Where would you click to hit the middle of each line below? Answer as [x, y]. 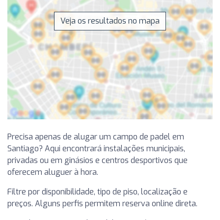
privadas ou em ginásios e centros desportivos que [97, 160]
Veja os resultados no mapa [110, 21]
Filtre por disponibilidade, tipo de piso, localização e [97, 192]
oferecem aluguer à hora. [53, 172]
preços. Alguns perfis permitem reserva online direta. [102, 203]
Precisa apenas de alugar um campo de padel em [96, 137]
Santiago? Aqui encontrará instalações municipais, [96, 148]
